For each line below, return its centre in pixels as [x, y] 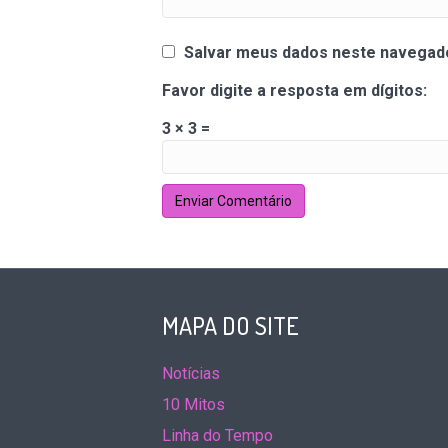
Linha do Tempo [217, 435]
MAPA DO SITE [230, 325]
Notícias [191, 373]
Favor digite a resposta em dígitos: [294, 90]
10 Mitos [193, 404]
